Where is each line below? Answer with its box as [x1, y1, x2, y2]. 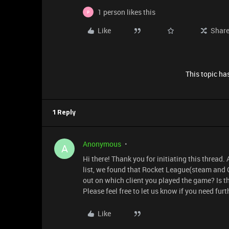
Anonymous [83, 139, 121, 149]
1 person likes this [98, 7, 155, 17]
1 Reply [52, 109, 76, 116]
